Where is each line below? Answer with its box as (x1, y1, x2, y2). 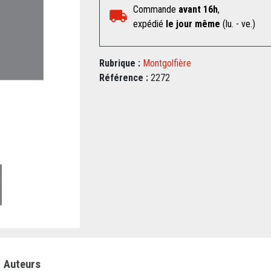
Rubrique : (99, 57, 140, 69)
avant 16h (178, 3, 218, 15)
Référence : (99, 71, 148, 83)
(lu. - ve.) (220, 18, 255, 30)
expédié (132, 18, 166, 30)
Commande (132, 3, 178, 15)
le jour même (165, 18, 220, 30)
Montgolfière (142, 57, 191, 69)
